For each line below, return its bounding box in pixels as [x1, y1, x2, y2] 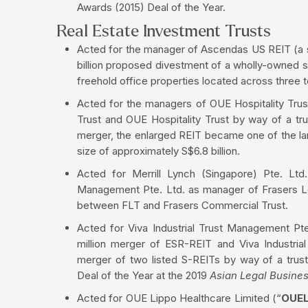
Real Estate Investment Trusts [56, 22, 271, 40]
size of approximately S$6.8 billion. [77, 144, 240, 157]
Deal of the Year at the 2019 [77, 268, 210, 282]
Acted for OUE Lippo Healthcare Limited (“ [77, 291, 282, 305]
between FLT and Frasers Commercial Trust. [77, 198, 288, 212]
